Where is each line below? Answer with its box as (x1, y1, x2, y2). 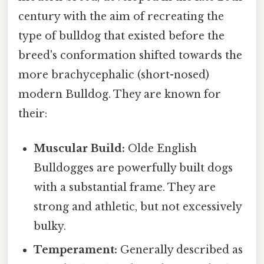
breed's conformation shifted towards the (18, 48, 242, 62)
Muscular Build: (34, 142, 126, 156)
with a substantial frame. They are (34, 181, 216, 194)
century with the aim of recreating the (18, 9, 224, 23)
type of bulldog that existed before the (18, 29, 225, 42)
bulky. (34, 220, 67, 233)
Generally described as (117, 243, 243, 257)
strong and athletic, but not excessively (34, 200, 242, 214)
